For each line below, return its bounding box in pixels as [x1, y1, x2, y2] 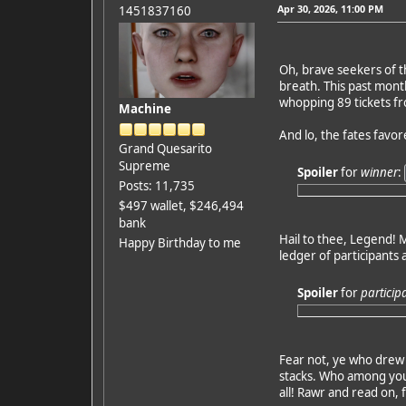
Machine [118, 100, 171, 117]
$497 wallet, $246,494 [118, 197, 244, 214]
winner [360, 163, 398, 180]
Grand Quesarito [118, 140, 212, 157]
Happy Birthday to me [118, 234, 241, 251]
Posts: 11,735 [118, 177, 195, 194]
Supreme [118, 157, 170, 174]
